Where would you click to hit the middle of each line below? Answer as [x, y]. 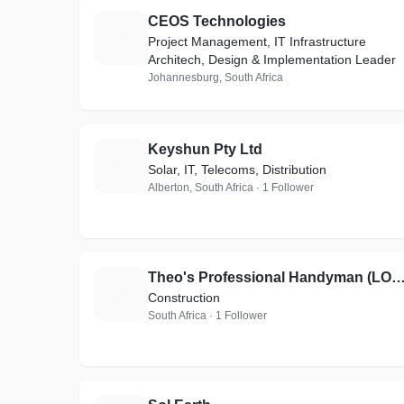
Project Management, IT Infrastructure [257, 41]
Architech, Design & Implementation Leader [272, 60]
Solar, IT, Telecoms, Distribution [237, 170]
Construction [184, 298]
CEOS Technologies [217, 21]
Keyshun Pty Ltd [205, 149]
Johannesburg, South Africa [216, 78]
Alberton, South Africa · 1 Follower [231, 188]
